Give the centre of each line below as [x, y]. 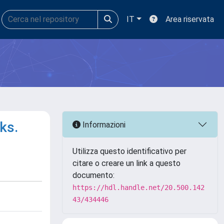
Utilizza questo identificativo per [129, 151]
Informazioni [103, 124]
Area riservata [190, 19]
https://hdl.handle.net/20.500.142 [138, 187]
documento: [93, 175]
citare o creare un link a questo [126, 163]
